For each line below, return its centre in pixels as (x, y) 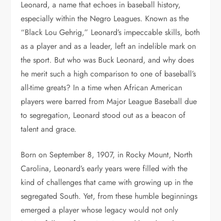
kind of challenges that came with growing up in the (107, 182)
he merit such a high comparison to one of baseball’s (109, 74)
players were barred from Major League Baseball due (109, 101)
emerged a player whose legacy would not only (100, 210)
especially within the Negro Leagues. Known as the (105, 18)
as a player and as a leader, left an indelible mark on (109, 46)
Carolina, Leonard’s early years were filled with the (104, 168)
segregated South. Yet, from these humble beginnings (109, 196)
